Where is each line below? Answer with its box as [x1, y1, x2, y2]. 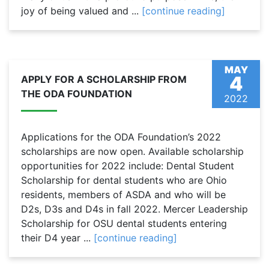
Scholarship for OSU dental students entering [21, 217, 227, 230]
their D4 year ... [21, 232, 94, 244]
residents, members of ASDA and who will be [21, 189, 226, 201]
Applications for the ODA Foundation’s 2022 [21, 131, 221, 144]
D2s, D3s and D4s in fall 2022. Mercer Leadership [21, 203, 248, 216]
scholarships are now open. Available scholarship [21, 145, 244, 158]
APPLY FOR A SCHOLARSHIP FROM [21, 73, 187, 86]
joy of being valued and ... [21, 5, 142, 17]
